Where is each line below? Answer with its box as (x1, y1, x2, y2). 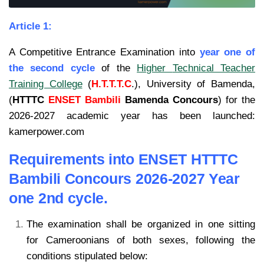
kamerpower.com (9, 126, 87, 138)
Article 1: (9, 21, 52, 32)
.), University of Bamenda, (131, 78, 256, 90)
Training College (9, 78, 82, 90)
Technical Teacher (172, 62, 256, 74)
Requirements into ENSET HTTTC (9, 151, 238, 168)
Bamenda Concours (121, 94, 218, 106)
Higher (137, 62, 173, 74)
